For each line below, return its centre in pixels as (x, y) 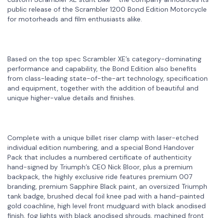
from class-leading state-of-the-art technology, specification (108, 78)
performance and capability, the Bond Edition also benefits (102, 68)
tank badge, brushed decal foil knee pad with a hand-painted (106, 196)
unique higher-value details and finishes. (71, 98)
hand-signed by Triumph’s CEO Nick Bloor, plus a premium (100, 167)
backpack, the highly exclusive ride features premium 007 (100, 176)
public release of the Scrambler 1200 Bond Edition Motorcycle (107, 9)
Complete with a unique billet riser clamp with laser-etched (103, 137)
